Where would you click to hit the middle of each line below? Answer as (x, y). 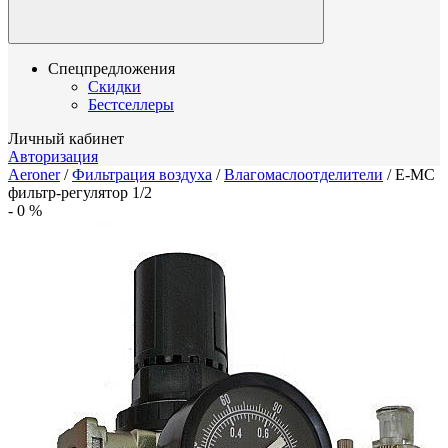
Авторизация (53, 156)
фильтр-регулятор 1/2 (80, 192)
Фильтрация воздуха (142, 174)
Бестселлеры (131, 104)
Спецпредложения (111, 68)
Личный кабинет (66, 138)
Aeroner (34, 174)
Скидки (114, 86)
